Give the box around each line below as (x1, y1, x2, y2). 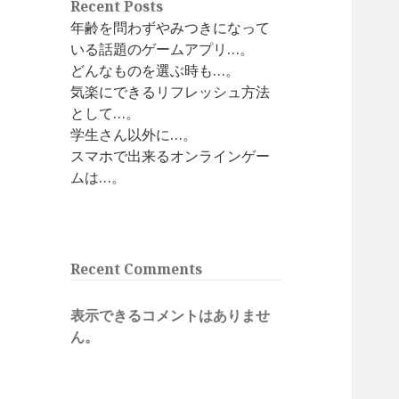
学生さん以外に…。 (70, 125, 198, 145)
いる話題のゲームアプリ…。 (70, 39, 255, 60)
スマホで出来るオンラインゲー (70, 146, 271, 167)
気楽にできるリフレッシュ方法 (70, 82, 271, 102)
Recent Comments (70, 259, 203, 280)
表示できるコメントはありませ (70, 305, 271, 326)
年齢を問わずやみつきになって (70, 18, 271, 38)
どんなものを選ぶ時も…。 (70, 61, 240, 81)
